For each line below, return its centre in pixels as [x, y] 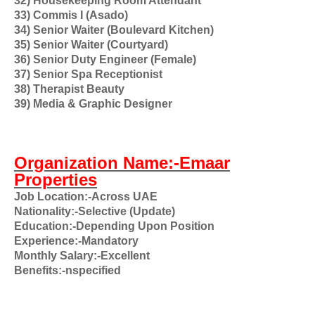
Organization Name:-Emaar [122, 163]
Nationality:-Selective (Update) [95, 211]
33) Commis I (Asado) [71, 15]
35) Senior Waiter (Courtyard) [91, 45]
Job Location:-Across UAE [86, 197]
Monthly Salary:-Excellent [82, 256]
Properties [56, 180]
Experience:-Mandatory [76, 241]
